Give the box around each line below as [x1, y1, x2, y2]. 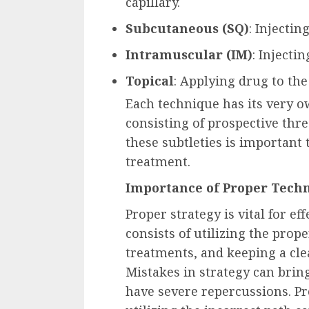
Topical [126, 72, 174, 89]
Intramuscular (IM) [126, 46, 252, 63]
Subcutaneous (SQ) [126, 19, 249, 37]
